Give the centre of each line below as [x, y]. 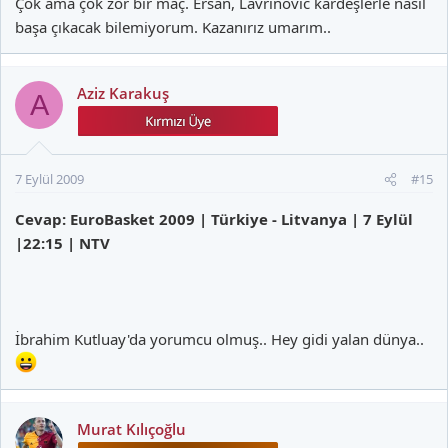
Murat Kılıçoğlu [131, 429]
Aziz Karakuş [123, 93]
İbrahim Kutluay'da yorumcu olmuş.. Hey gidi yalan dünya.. [219, 339]
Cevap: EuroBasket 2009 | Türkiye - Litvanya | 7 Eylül [214, 219]
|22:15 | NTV [62, 243]
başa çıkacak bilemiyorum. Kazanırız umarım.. [173, 27]
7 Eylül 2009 [49, 179]
